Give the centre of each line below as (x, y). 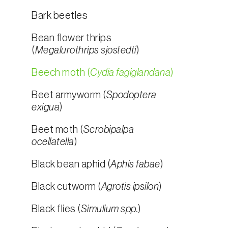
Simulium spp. (109, 209)
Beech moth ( (61, 73)
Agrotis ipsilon (130, 187)
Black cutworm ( (66, 187)
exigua (46, 107)
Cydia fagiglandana (130, 73)
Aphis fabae (135, 164)
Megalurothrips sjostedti (85, 50)
